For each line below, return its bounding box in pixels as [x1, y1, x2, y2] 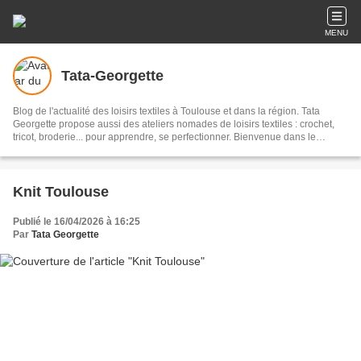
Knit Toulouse [13, 184, 109, 200]
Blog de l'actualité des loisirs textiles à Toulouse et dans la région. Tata [13, 106, 320, 117]
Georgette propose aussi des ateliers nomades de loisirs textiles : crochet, [13, 118, 334, 130]
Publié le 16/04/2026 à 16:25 [13, 216, 140, 227]
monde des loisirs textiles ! [13, 144, 128, 156]
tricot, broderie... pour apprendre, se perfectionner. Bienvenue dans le [13, 131, 234, 143]
